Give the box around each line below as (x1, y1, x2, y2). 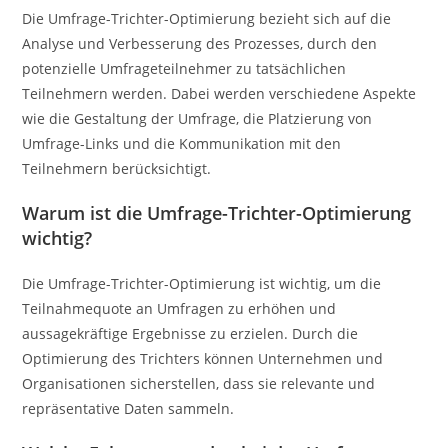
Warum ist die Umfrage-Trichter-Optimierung (22, 200, 412, 225)
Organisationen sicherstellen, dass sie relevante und (22, 373, 376, 393)
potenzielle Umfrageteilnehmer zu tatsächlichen (22, 58, 347, 78)
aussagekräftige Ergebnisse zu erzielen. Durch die (22, 323, 359, 343)
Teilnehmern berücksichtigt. (22, 158, 212, 178)
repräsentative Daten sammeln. (22, 398, 235, 418)
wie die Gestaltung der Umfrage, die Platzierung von (22, 108, 373, 128)
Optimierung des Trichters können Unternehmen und (22, 348, 384, 368)
